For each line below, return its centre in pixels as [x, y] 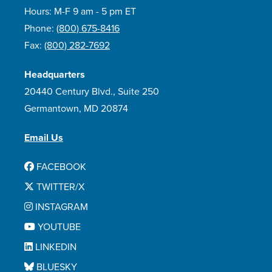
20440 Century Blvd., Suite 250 [92, 92]
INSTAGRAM [60, 207]
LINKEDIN [55, 247]
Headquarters [55, 75]
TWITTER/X [59, 187]
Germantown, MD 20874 [76, 109]
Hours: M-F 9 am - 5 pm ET [80, 12]
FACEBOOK [60, 167]
